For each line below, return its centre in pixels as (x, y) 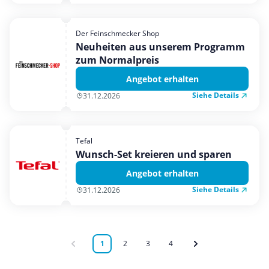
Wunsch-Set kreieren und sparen (154, 154)
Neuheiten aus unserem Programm (160, 47)
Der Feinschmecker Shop (117, 33)
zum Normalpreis (117, 60)
